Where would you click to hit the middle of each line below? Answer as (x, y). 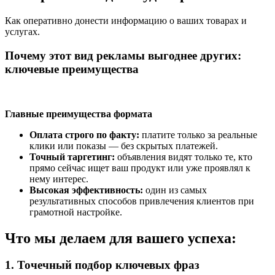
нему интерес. (59, 179)
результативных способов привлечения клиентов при (142, 201)
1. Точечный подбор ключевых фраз (102, 265)
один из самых (175, 190)
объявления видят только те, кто (184, 157)
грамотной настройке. (76, 212)
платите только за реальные (198, 134)
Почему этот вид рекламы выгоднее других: (123, 55)
